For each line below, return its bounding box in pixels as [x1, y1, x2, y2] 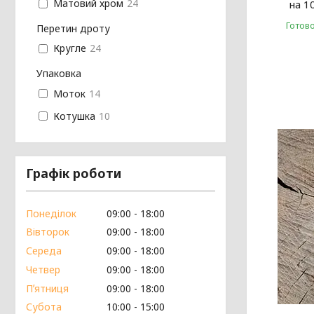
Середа [26, 244, 62, 258]
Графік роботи [26, 164, 121, 182]
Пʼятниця [26, 281, 69, 295]
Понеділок [26, 206, 76, 220]
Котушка [53, 109, 95, 123]
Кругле [53, 41, 86, 55]
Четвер [26, 262, 60, 276]
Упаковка [36, 67, 81, 81]
